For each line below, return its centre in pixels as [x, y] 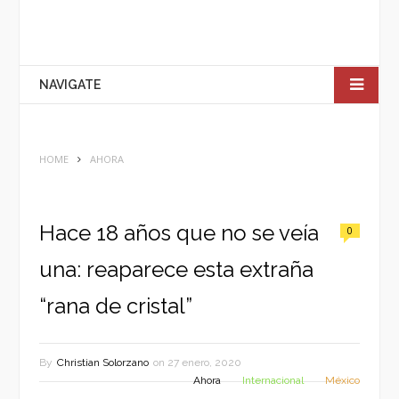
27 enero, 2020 [204, 362]
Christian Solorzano [103, 362]
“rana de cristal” [116, 306]
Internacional [273, 380]
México [342, 380]
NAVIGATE [70, 85]
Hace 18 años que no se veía [179, 233]
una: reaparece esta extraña [176, 269]
